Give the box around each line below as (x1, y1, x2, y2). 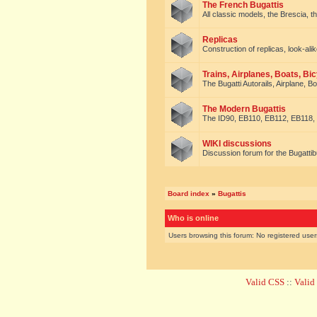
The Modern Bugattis (202, 104, 286, 114)
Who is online (168, 214, 219, 222)
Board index (168, 190, 209, 197)
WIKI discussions (202, 139, 272, 149)
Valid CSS (246, 277, 284, 287)
